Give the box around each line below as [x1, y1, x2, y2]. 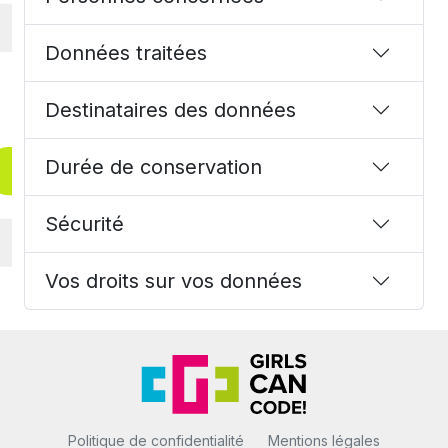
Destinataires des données [45, 98, 296, 123]
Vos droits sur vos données [45, 269, 302, 294]
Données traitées [45, 41, 207, 66]
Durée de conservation [45, 155, 262, 180]
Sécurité [45, 212, 124, 237]
